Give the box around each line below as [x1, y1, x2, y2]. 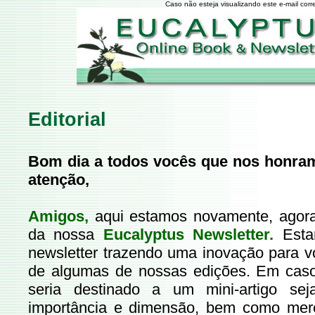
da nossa [28, 226, 103, 243]
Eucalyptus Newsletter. [103, 226, 274, 243]
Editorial [28, 109, 106, 130]
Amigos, [28, 207, 89, 225]
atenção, [28, 171, 89, 188]
